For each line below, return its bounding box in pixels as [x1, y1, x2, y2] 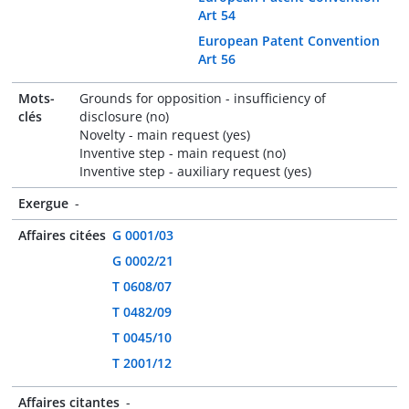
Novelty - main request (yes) [79, 126, 251, 143]
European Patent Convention [197, 32, 380, 49]
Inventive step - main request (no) [79, 144, 287, 162]
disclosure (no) [79, 108, 170, 125]
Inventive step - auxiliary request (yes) [79, 163, 312, 180]
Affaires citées [18, 226, 106, 244]
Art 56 [197, 50, 236, 68]
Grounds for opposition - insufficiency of [79, 89, 327, 107]
